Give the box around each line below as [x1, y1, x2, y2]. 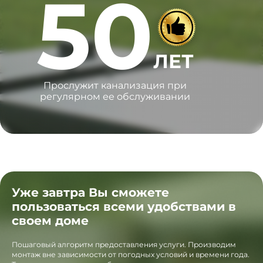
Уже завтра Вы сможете [12, 185, 169, 200]
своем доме [12, 213, 89, 228]
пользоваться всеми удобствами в [12, 199, 236, 214]
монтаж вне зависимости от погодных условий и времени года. [12, 250, 249, 259]
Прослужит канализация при [43, 80, 187, 92]
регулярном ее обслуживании [40, 91, 190, 103]
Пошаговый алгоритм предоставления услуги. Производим [12, 240, 236, 249]
